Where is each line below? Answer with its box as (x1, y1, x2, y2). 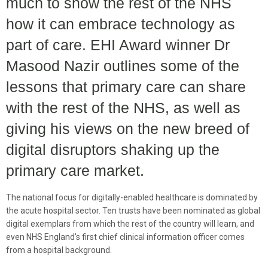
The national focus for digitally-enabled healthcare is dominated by (6, 192, 258, 202)
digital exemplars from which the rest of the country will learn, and (6, 218, 254, 229)
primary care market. (6, 162, 144, 179)
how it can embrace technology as (6, 15, 235, 32)
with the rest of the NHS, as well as (6, 99, 240, 116)
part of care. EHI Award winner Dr (6, 36, 230, 53)
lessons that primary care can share (6, 78, 246, 95)
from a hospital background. (6, 245, 112, 255)
